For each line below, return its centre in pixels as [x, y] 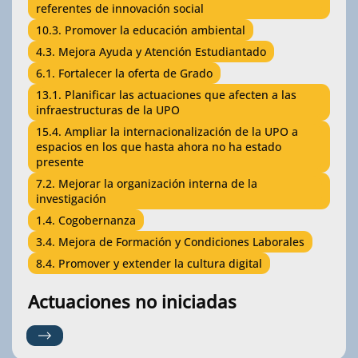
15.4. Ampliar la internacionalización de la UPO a [167, 131]
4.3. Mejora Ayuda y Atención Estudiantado [151, 52]
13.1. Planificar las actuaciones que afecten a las [166, 95]
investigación [71, 199]
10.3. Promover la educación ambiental [141, 30]
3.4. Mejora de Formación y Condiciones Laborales [170, 242]
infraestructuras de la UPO [108, 110]
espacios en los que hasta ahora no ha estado [159, 147]
